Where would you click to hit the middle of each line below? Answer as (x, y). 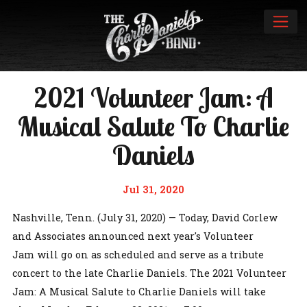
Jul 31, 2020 (153, 189)
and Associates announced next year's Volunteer (133, 236)
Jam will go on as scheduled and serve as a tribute (138, 254)
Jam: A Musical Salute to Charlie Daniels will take (139, 291)
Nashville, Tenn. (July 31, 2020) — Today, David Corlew (145, 217)
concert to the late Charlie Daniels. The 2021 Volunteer (149, 273)
